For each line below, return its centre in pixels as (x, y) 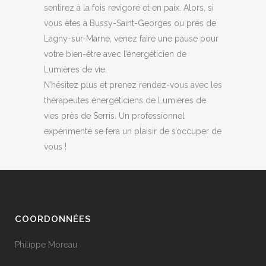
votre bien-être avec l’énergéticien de (115, 54)
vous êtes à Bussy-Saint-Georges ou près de (130, 23)
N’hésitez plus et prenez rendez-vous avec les (133, 85)
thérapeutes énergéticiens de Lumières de (125, 100)
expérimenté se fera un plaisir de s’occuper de (133, 131)
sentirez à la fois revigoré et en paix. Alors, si (129, 8)
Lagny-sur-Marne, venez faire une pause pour (131, 39)
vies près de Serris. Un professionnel (114, 116)
